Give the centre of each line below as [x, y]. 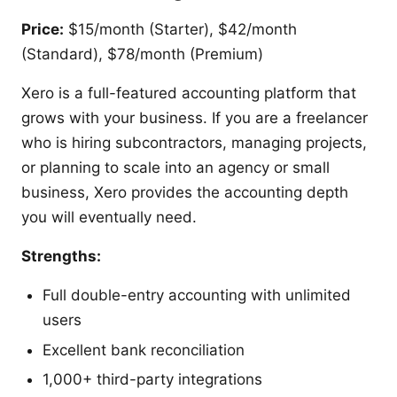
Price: [43, 30]
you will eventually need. [109, 218]
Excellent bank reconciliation [144, 350]
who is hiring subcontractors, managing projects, [194, 143]
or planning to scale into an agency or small [175, 168]
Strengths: [61, 257]
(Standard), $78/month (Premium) [142, 54]
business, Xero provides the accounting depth [185, 193]
